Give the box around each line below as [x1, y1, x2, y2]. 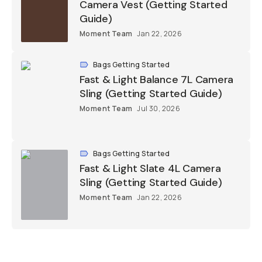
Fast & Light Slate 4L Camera [80, 161, 221, 176]
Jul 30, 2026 [137, 104, 181, 114]
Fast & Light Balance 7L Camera [80, 73, 234, 87]
